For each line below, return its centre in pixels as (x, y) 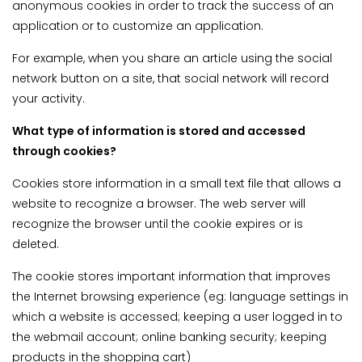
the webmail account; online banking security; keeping (169, 337)
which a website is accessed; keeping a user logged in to (177, 317)
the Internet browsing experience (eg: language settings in (180, 297)
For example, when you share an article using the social (172, 59)
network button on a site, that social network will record (170, 79)
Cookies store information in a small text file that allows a (177, 184)
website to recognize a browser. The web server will (159, 204)
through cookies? (64, 152)
